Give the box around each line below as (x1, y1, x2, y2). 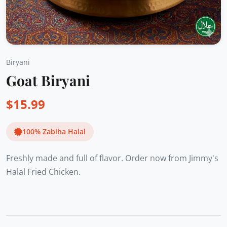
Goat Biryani (6, 71, 90, 90)
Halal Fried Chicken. (6, 166, 81, 177)
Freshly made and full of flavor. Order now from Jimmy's (6, 153, 218, 164)
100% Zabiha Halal (22, 127, 86, 136)
